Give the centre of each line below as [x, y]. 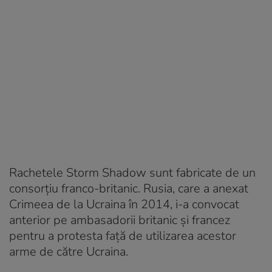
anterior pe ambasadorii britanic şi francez [120, 220]
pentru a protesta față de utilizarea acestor [123, 236]
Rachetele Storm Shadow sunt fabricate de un [132, 172]
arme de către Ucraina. [69, 251]
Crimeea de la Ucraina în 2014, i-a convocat [124, 204]
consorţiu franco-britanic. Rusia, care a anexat [129, 188]
